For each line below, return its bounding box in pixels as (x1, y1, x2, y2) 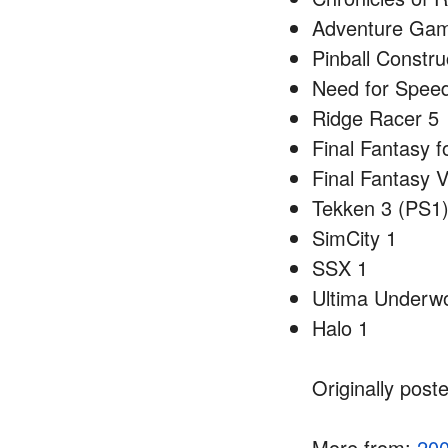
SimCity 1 (312, 223, 397, 252)
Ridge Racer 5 (312, 103, 439, 132)
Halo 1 (312, 313, 369, 342)
